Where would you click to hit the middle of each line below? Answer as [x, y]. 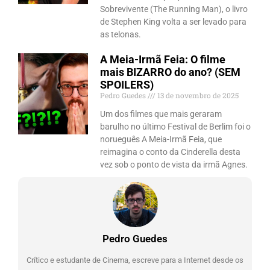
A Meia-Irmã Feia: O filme [163, 60]
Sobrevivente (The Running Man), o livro [174, 9]
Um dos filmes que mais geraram [161, 114]
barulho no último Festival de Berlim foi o [176, 127]
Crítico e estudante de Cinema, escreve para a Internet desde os [135, 260]
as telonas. [121, 35]
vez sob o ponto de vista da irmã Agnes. [174, 165]
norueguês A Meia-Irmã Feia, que [161, 140]
